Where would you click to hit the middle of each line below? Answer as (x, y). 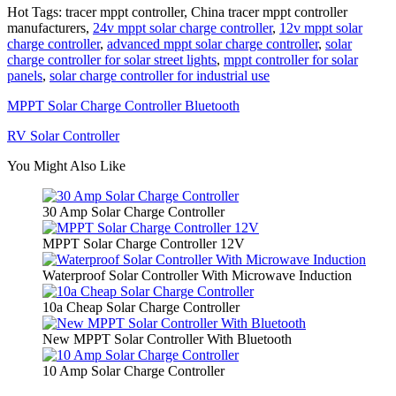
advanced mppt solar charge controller (213, 43)
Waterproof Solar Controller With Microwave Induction (197, 275)
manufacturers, (50, 27)
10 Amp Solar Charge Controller (133, 370)
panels (25, 75)
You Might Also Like (66, 165)
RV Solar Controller (63, 135)
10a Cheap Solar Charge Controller (141, 307)
